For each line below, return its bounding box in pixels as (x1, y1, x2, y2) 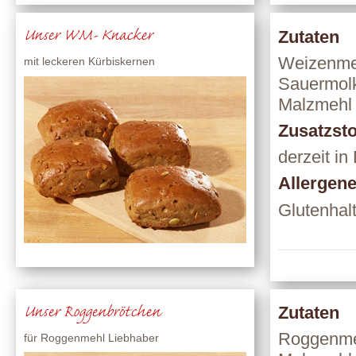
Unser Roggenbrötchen (24, 300, 161, 327)
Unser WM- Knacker (24, 24, 153, 51)
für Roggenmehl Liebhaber (24, 331, 159, 344)
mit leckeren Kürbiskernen (24, 55, 155, 68)
